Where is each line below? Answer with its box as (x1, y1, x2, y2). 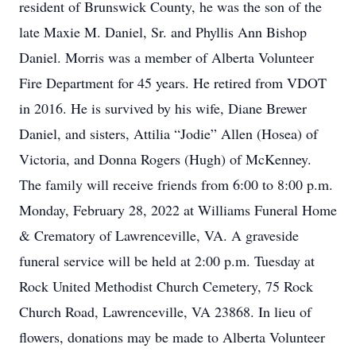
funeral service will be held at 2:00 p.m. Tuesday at (19, 251, 315, 270)
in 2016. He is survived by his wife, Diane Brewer (19, 99, 307, 118)
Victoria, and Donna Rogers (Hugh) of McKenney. (19, 149, 311, 168)
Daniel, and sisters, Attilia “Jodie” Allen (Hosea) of (19, 124, 318, 143)
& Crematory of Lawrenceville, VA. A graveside (19, 226, 299, 245)
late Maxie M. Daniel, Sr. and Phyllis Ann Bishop (19, 22, 307, 41)
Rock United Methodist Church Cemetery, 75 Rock (19, 277, 313, 296)
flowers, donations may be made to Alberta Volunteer (19, 327, 325, 346)
